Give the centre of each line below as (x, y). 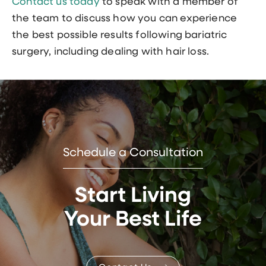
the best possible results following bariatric (120, 35)
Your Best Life (133, 220)
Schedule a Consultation (133, 153)
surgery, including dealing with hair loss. (111, 52)
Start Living (133, 196)
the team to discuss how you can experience (125, 18)
